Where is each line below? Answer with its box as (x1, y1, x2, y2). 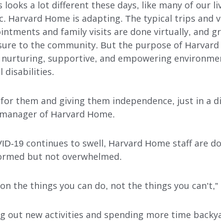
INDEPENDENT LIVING (54, 116, 149, 126)
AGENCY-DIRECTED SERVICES (54, 158, 186, 169)
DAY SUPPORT (54, 137, 117, 147)
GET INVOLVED (54, 180, 119, 190)
